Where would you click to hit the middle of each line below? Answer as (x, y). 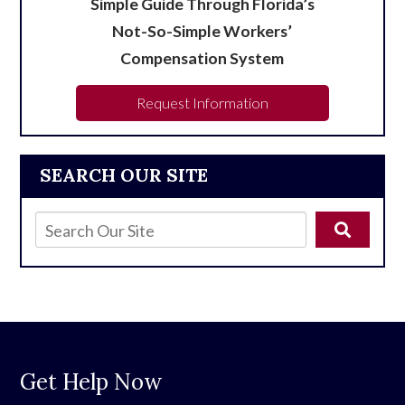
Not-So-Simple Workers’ (202, 30)
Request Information (202, 102)
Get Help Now (91, 381)
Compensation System (202, 57)
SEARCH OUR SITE (124, 174)
